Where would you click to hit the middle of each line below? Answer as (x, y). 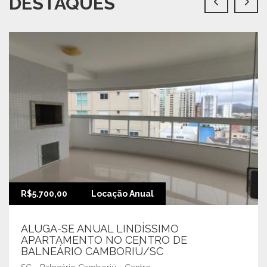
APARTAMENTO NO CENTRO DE (104, 240)
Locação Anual (122, 193)
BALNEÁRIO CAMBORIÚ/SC (92, 251)
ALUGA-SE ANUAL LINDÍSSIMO (100, 228)
